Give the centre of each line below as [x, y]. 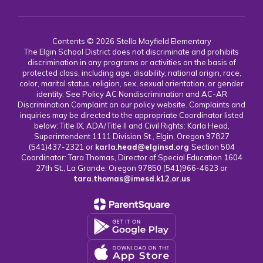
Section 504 [213, 147]
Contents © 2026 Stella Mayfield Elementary [131, 41]
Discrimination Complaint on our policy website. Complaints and [131, 105]
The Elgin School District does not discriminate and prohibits [131, 52]
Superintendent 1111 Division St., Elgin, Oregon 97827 [131, 136]
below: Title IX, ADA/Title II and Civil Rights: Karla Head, [131, 126]
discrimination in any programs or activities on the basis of [131, 63]
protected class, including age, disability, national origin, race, [131, 73]
